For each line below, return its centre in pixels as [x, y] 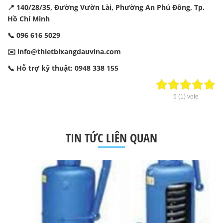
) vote [191, 96]
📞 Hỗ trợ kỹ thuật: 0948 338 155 [63, 68]
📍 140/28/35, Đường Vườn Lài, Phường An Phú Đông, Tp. [106, 7]
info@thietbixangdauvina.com [69, 51]
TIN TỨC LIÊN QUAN [111, 137]
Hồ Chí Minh [29, 18]
